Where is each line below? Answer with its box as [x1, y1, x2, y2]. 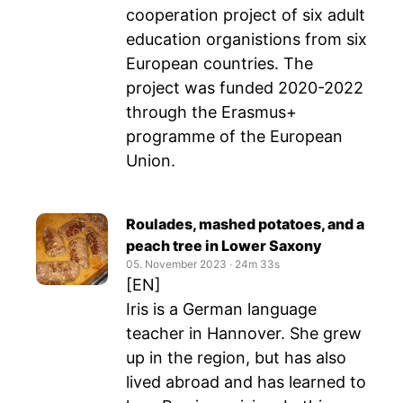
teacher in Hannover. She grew [126, 324, 362, 343]
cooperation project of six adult [126, 5, 365, 24]
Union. [126, 151, 175, 170]
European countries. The [126, 54, 313, 73]
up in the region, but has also [126, 348, 346, 367]
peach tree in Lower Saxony [126, 237, 322, 255]
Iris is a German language [126, 300, 317, 318]
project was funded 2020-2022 [126, 78, 363, 97]
